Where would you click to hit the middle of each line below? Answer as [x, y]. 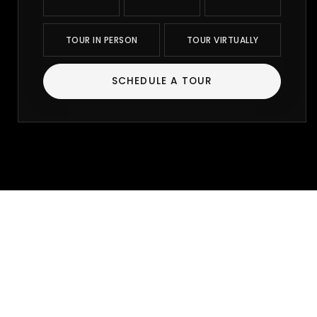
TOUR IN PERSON [102, 40]
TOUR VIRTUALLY [223, 40]
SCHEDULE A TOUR [162, 81]
